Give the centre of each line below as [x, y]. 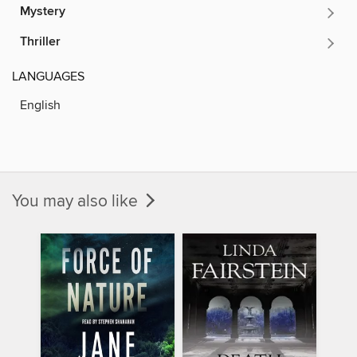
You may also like [77, 201]
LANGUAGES [48, 76]
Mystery [43, 11]
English [40, 105]
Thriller [40, 41]
